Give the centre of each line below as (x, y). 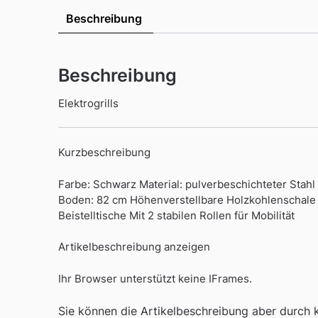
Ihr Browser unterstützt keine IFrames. (155, 278)
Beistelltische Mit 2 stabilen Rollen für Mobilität (176, 215)
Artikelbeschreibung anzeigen (134, 247)
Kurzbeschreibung (104, 153)
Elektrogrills (88, 103)
